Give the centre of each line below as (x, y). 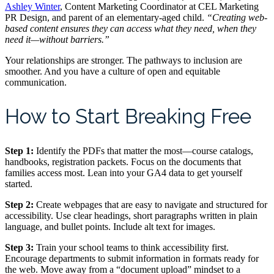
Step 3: (19, 247)
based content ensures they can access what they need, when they (131, 28)
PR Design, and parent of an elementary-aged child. (106, 17)
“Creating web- (237, 17)
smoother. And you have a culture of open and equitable (113, 71)
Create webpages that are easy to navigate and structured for (150, 204)
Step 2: (19, 204)
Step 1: (19, 150)
